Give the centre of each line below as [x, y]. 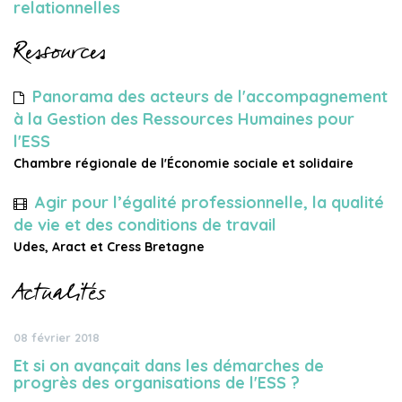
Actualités [59, 292]
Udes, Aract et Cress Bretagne [109, 247]
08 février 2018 [57, 337]
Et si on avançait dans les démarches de [169, 366]
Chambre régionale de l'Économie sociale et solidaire [184, 163]
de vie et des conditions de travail [145, 225]
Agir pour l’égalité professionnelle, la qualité [210, 202]
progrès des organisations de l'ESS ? [157, 383]
